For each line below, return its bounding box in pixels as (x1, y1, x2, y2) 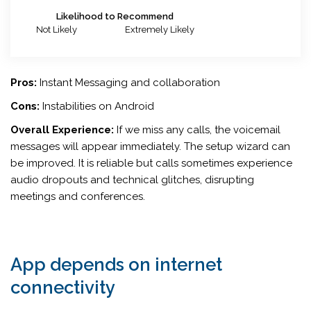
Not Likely (36, 24, 77, 35)
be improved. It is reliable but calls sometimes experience (10, 156, 292, 169)
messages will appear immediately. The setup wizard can (10, 140, 290, 153)
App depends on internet (10, 253, 222, 275)
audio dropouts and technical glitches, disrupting (10, 173, 254, 186)
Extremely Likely (125, 24, 194, 35)
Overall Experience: (10, 123, 114, 136)
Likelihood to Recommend (56, 10, 174, 22)
